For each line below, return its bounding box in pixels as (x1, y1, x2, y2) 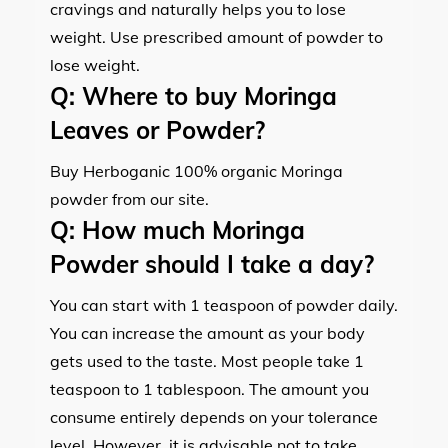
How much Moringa (75, 214, 305, 245)
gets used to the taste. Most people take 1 (50, 350, 364, 371)
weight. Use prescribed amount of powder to (50, 26, 383, 47)
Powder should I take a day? (50, 248, 374, 279)
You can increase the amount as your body (50, 322, 365, 343)
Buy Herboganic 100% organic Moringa (50, 160, 343, 181)
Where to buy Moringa (75, 80, 337, 111)
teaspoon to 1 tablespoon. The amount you (50, 378, 369, 399)
